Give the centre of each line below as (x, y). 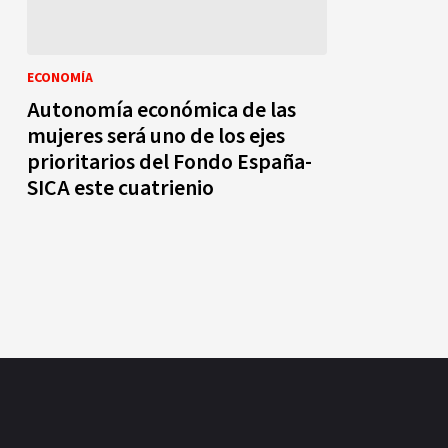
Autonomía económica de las (161, 109)
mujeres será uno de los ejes (156, 135)
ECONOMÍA (60, 77)
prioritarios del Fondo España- (169, 161)
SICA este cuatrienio (120, 187)
